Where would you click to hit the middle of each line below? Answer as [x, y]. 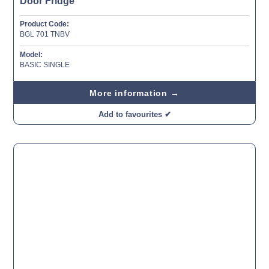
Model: [31, 54]
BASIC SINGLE [45, 65]
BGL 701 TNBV [45, 34]
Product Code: [44, 24]
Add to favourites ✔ [134, 114]
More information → [134, 93]
